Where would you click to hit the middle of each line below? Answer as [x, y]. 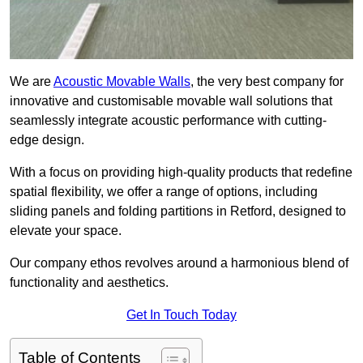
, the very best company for [267, 82]
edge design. [49, 140]
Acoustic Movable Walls [122, 82]
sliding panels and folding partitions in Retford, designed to [178, 211]
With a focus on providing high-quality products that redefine [181, 173]
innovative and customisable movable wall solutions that [171, 101]
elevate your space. [66, 231]
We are [32, 82]
